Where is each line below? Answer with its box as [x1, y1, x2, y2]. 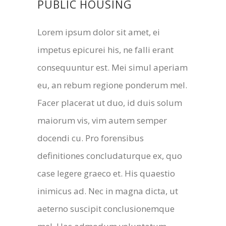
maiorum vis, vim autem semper [37, 114, 167, 126]
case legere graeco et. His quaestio [37, 167, 175, 179]
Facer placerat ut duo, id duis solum [37, 96, 182, 108]
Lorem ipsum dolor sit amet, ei [37, 26, 160, 38]
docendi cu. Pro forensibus [37, 132, 144, 144]
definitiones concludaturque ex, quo [37, 149, 182, 161]
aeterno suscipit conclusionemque [37, 202, 175, 214]
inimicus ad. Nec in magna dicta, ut [37, 185, 178, 197]
